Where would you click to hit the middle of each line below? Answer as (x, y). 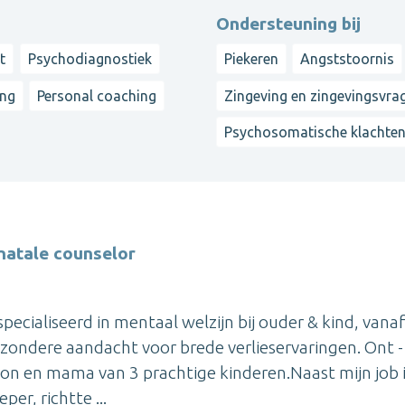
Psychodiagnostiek (89, 59)
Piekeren (251, 59)
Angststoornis (348, 59)
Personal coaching (97, 95)
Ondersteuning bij (288, 24)
